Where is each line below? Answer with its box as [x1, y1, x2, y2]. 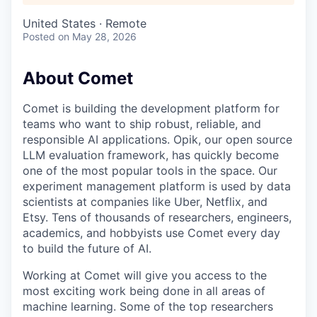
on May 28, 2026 [58, 30, 137, 42]
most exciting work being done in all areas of [23, 283, 265, 298]
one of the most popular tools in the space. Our [23, 163, 277, 178]
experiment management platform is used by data [23, 178, 291, 193]
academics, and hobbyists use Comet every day [23, 225, 280, 240]
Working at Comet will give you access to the [23, 267, 267, 282]
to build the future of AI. [23, 241, 151, 255]
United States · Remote [23, 16, 146, 30]
